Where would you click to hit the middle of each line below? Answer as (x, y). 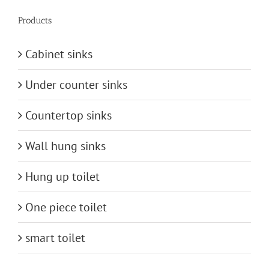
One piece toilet (66, 207)
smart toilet (55, 237)
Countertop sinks (68, 115)
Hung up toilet (62, 176)
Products (35, 20)
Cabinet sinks (59, 54)
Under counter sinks (76, 84)
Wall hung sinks (65, 146)
